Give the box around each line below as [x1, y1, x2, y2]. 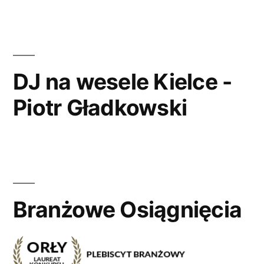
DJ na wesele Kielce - [13, 68, 232, 95]
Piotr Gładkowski [13, 94, 187, 121]
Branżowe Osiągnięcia [13, 196, 242, 223]
